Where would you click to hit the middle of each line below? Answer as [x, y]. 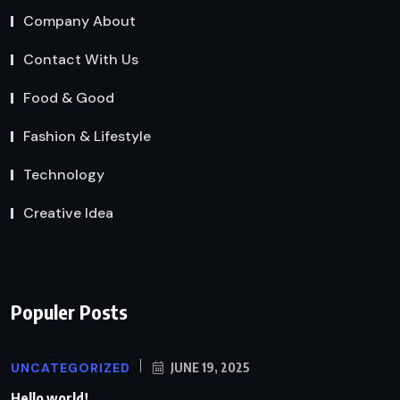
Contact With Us [81, 59]
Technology [64, 174]
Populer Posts [69, 312]
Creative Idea [68, 212]
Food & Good [69, 97]
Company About [79, 21]
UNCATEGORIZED [71, 368]
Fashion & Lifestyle [87, 136]
